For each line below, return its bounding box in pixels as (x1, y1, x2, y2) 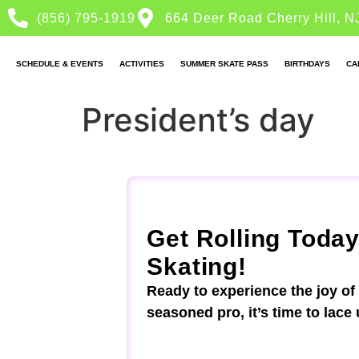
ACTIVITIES (119, 59, 164, 68)
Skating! (147, 253, 247, 280)
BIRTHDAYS (284, 59, 330, 68)
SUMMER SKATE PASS (180, 59, 268, 68)
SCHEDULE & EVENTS (16, 59, 103, 68)
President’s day (82, 100, 315, 140)
